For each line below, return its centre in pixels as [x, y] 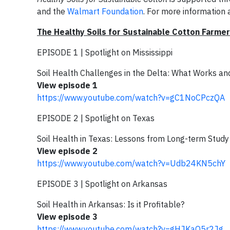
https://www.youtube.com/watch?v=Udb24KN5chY [131, 163]
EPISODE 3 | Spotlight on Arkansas [102, 184]
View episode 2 [67, 151]
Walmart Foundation [105, 11]
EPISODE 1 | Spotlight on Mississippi [105, 52]
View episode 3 [67, 217]
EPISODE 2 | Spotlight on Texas [96, 118]
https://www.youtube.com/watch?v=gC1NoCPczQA [131, 98]
